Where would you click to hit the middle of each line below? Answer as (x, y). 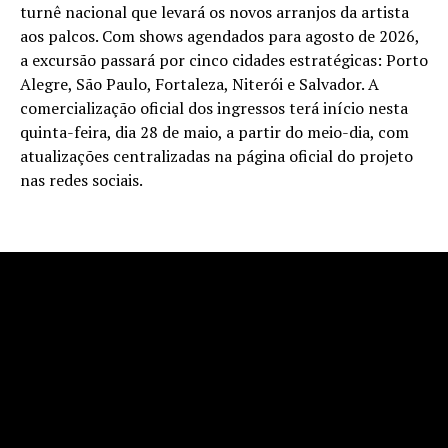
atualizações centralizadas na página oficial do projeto (216, 156)
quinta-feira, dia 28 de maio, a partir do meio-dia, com (214, 132)
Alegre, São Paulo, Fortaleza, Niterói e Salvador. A (199, 84)
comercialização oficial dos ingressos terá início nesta (214, 108)
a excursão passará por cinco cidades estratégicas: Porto (224, 60)
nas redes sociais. (81, 180)
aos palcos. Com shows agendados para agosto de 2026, (219, 36)
